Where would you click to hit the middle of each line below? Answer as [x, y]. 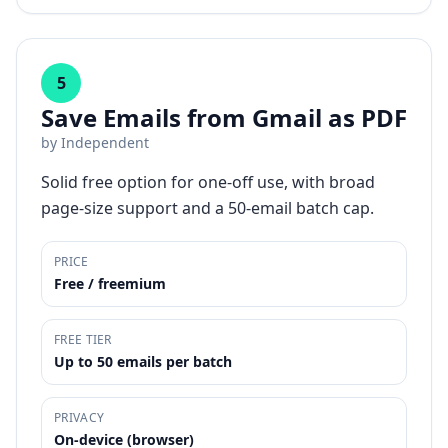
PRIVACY [79, 417]
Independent [105, 142]
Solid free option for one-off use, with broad [208, 182]
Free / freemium [110, 283]
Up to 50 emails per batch [143, 361]
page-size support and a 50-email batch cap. [207, 208]
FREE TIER [83, 339]
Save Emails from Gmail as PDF [224, 117]
